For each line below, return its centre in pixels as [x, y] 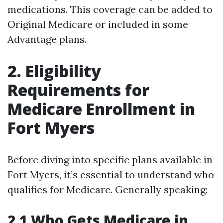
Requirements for [78, 90]
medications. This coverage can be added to [110, 9]
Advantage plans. [47, 39]
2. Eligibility [54, 71]
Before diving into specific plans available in [110, 160]
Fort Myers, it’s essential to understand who [111, 174]
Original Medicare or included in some [98, 24]
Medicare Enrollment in [101, 109]
